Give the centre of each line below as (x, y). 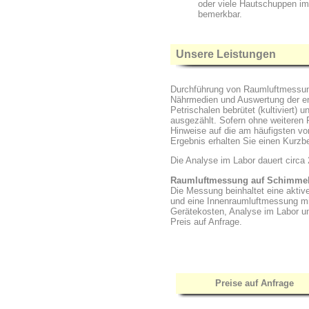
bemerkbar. (220, 14)
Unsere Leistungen (225, 54)
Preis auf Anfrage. (206, 221)
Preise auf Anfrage (255, 283)
